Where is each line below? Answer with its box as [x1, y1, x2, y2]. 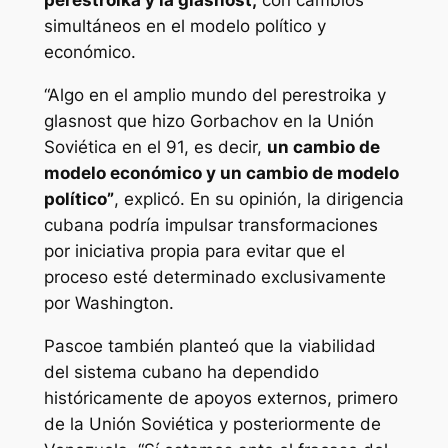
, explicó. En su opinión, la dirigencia [113, 189, 404, 210]
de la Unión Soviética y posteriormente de [43, 414, 381, 434]
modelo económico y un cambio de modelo [43, 163, 399, 184]
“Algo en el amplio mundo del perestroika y [43, 85, 386, 106]
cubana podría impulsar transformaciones [43, 215, 378, 236]
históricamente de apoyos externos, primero [43, 388, 398, 408]
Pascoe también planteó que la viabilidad [43, 336, 376, 356]
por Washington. [43, 293, 174, 314]
